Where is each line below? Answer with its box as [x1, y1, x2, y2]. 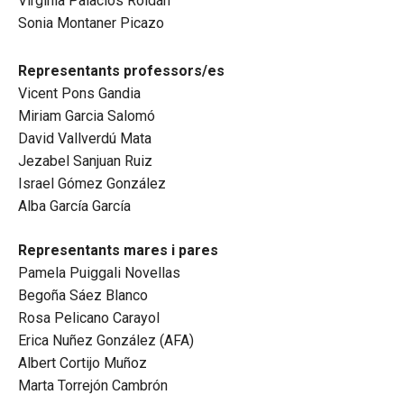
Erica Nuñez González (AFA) [18, 332, 194, 350]
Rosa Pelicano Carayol [18, 309, 160, 327]
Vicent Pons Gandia [18, 85, 141, 103]
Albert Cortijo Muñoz [18, 354, 147, 372]
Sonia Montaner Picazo [18, 14, 164, 32]
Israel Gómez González [18, 175, 166, 193]
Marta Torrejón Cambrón [18, 377, 168, 395]
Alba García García [18, 197, 131, 216]
